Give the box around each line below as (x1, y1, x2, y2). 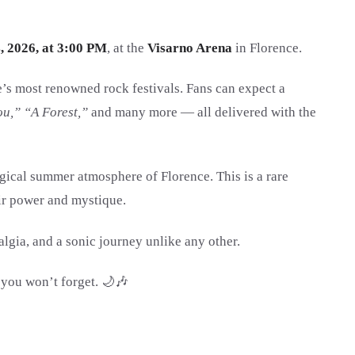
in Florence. (232, 40, 302, 55)
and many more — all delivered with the (88, 105, 316, 120)
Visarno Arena (147, 40, 232, 55)
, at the (107, 40, 147, 55)
